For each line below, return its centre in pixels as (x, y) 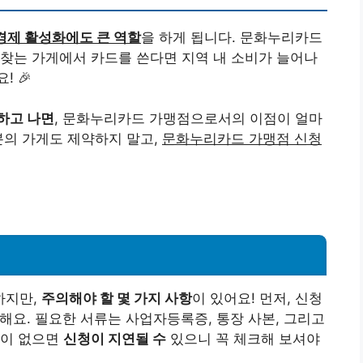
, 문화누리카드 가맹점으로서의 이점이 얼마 (188, 119)
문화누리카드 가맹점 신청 (242, 139)
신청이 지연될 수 (115, 338)
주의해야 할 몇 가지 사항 (117, 298)
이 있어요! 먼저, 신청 (257, 298)
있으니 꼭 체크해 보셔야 (243, 338)
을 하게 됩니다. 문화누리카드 (232, 37)
